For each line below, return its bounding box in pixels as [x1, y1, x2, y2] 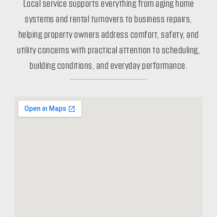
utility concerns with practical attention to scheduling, [17, 46, 200, 55]
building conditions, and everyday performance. [30, 62, 187, 71]
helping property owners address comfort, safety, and [18, 31, 199, 40]
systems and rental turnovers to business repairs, [25, 15, 192, 24]
